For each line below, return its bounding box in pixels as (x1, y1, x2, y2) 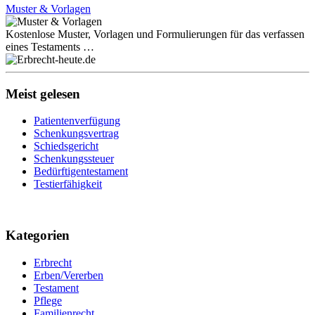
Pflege (34, 294, 62, 307)
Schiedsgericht (34, 140, 98, 153)
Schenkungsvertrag (34, 127, 119, 140)
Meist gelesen (6, 86, 80, 101)
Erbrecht (34, 256, 72, 269)
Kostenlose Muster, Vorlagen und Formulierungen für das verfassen (6, 27, 304, 40)
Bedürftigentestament (34, 165, 128, 178)
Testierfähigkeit (34, 178, 102, 191)
